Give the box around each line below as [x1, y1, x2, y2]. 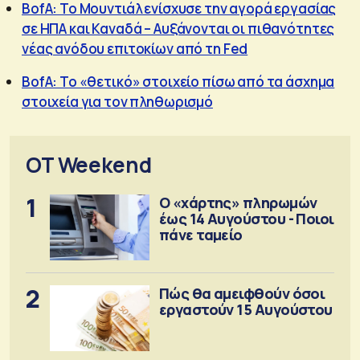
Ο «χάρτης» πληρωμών [158, 192, 317, 212]
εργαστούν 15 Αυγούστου [158, 299, 333, 319]
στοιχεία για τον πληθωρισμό [22, 92, 213, 111]
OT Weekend [26, 149, 152, 179]
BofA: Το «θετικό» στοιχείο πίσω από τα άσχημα [22, 72, 335, 91]
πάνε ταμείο [158, 224, 243, 244]
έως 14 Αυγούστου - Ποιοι [158, 208, 334, 228]
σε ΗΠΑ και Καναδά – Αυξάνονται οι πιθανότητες [22, 18, 335, 38]
